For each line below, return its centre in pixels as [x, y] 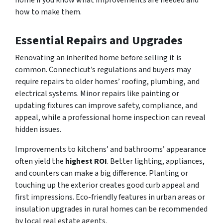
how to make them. [48, 12]
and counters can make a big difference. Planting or [102, 173]
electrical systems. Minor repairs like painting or [97, 93]
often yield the [40, 161]
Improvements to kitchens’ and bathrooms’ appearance [111, 149]
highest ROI [86, 161]
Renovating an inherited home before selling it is [98, 57]
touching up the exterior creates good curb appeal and [107, 185]
